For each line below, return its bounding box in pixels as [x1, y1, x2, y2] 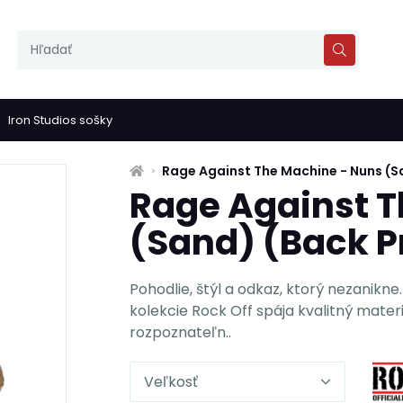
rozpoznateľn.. [130, 322, 231, 343]
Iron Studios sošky [8, 111, 112, 129]
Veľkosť [144, 372, 198, 392]
